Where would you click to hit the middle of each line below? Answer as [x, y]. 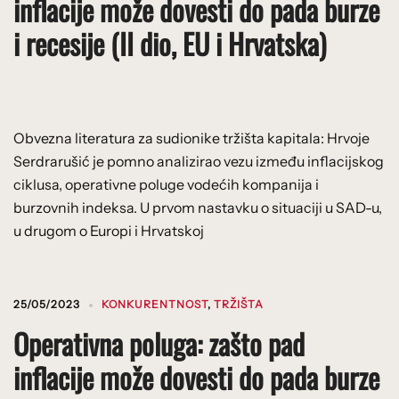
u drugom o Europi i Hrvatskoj [109, 230]
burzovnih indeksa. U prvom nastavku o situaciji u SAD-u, [198, 207]
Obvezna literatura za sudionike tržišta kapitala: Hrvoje [191, 138]
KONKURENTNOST [155, 304]
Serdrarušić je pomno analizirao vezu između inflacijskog [199, 161]
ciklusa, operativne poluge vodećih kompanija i [166, 184]
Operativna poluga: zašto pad [159, 343]
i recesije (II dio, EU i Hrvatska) [170, 43]
